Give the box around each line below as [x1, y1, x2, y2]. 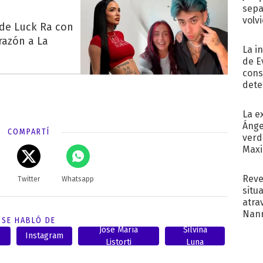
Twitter [17, 174, 40, 183]
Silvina [183, 224, 207, 235]
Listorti [106, 237, 132, 247]
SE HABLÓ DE [1, 215, 56, 225]
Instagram [25, 231, 63, 241]
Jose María [99, 224, 139, 235]
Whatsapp [62, 174, 95, 183]
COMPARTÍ [7, 126, 50, 137]
